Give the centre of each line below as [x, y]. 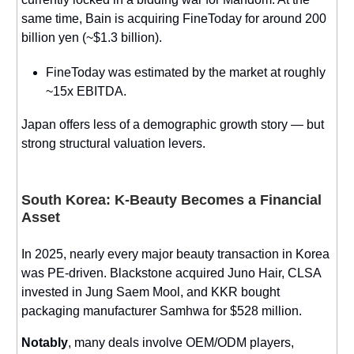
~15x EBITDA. [86, 91]
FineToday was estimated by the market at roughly [186, 72]
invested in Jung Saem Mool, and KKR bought [151, 292]
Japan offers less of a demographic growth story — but [173, 124]
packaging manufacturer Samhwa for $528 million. [162, 311]
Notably [45, 342]
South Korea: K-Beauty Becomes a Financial [171, 200]
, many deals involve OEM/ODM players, [181, 342]
